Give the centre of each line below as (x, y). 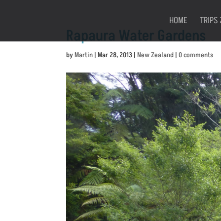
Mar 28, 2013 (115, 55)
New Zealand (156, 55)
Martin (84, 55)
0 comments (196, 55)
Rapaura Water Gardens (136, 36)
